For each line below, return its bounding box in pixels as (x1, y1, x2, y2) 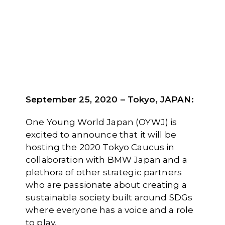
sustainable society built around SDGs (26, 192, 193, 202)
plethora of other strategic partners (26, 167, 182, 177)
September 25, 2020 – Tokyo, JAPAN (26, 94, 191, 104)
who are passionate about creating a (26, 180, 187, 190)
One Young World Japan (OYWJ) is (26, 117, 177, 127)
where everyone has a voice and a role (26, 205, 194, 215)
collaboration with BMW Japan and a (26, 155, 187, 165)
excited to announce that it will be (26, 130, 176, 140)
